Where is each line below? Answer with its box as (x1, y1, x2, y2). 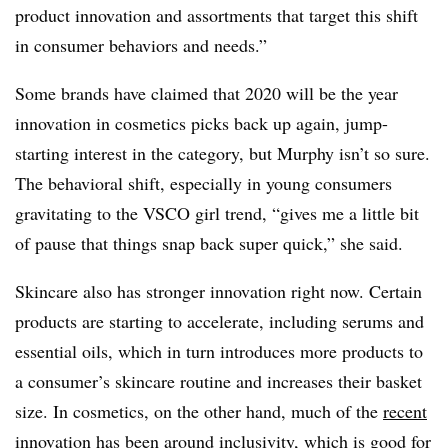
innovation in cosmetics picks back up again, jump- (15, 111, 388, 136)
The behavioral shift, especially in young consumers (15, 171, 392, 196)
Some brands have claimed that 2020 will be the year (15, 81, 398, 106)
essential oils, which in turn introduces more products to (15, 339, 423, 364)
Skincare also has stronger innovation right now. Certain (15, 279, 422, 304)
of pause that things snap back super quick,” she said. (15, 231, 403, 256)
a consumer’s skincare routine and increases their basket (15, 369, 422, 394)
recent (383, 399, 427, 424)
